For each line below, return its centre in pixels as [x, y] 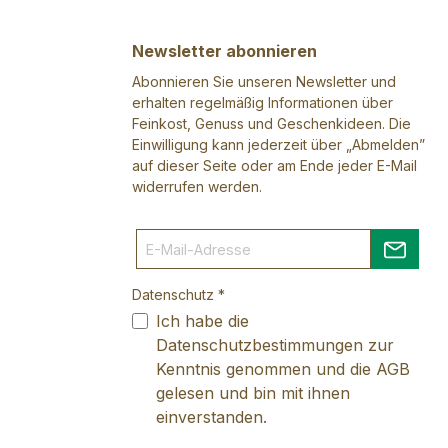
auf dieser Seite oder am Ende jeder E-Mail [274, 166]
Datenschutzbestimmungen [259, 345]
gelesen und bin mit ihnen [253, 393]
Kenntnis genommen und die [266, 369]
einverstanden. [211, 417]
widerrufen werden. [197, 187]
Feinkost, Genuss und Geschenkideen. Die [271, 124]
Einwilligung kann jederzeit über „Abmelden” [278, 145]
